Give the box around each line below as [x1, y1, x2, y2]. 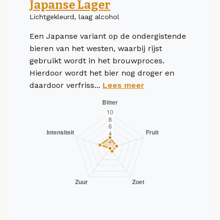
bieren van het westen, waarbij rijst [29, 43, 162, 53]
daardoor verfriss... [29, 80, 103, 90]
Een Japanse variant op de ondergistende [29, 31, 186, 41]
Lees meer [103, 80, 144, 90]
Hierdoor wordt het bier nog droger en [29, 68, 174, 78]
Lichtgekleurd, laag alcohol [29, 12, 119, 21]
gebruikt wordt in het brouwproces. [29, 55, 165, 65]
